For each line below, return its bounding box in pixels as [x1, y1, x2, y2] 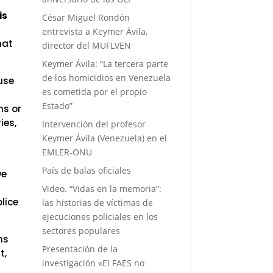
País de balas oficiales [41, 164, 131, 176]
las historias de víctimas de [41, 196, 153, 208]
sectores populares [41, 224, 120, 236]
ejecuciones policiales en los [41, 210, 158, 222]
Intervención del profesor [41, 118, 146, 130]
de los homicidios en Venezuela [41, 71, 171, 83]
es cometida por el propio [41, 85, 147, 97]
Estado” [41, 99, 73, 112]
